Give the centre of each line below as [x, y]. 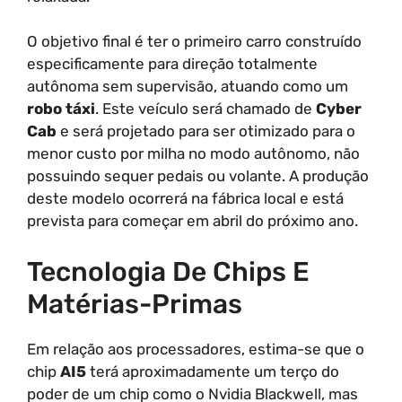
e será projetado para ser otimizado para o [206, 131]
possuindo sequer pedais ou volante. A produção [198, 176]
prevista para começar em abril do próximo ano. [192, 221]
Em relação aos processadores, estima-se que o [196, 349]
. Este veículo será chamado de [205, 109]
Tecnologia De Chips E [168, 271]
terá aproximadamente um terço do [213, 371]
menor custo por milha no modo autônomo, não [193, 153]
